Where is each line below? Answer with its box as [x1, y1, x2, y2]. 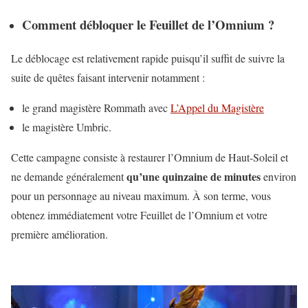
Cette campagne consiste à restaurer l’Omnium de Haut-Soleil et [11, 149, 288, 164]
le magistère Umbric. [22, 119, 111, 134]
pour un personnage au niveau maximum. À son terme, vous [11, 188, 271, 203]
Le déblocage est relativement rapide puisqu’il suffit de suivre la [11, 50, 285, 65]
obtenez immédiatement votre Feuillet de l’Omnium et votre [11, 207, 267, 222]
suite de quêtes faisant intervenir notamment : [11, 69, 205, 85]
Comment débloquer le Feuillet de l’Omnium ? [22, 15, 274, 34]
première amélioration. [11, 226, 108, 241]
